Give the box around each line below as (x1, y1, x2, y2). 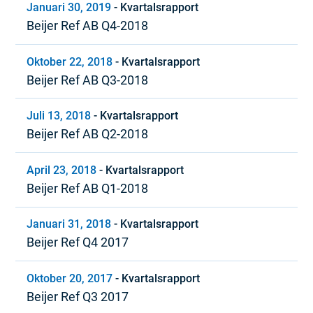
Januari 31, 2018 (27, 217, 112, 231)
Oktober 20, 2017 (27, 271, 113, 285)
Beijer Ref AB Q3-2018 (27, 72, 149, 87)
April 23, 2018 (27, 163, 97, 177)
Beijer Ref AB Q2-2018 (27, 126, 149, 142)
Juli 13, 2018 (27, 109, 92, 123)
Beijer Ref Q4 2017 (27, 235, 129, 250)
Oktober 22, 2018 (27, 54, 113, 68)
